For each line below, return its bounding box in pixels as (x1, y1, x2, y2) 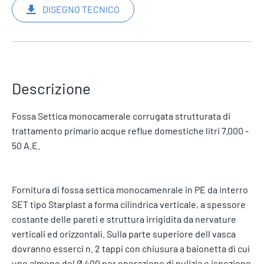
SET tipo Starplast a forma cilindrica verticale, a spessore (12, 198, 246, 210)
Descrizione (12, 78, 91, 97)
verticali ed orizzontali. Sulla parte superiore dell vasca (12, 227, 236, 239)
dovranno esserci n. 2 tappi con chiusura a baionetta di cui (12, 242, 250, 254)
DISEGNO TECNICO (42, 3, 120, 15)
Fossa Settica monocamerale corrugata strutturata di (12, 110, 230, 121)
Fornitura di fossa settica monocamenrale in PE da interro (12, 183, 248, 195)
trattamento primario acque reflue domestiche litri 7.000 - (12, 124, 249, 136)
